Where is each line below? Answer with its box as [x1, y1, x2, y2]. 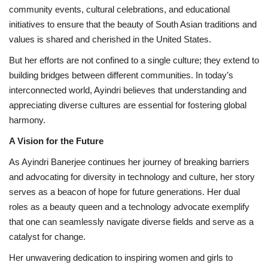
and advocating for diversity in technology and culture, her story [9, 171, 255, 182]
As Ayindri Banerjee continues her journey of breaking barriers [9, 156, 249, 167]
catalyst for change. [9, 231, 86, 242]
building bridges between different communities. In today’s [9, 69, 233, 80]
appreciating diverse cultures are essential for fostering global [9, 99, 246, 110]
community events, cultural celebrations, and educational [9, 4, 230, 14]
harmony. [9, 114, 45, 125]
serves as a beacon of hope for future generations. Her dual [9, 186, 240, 197]
